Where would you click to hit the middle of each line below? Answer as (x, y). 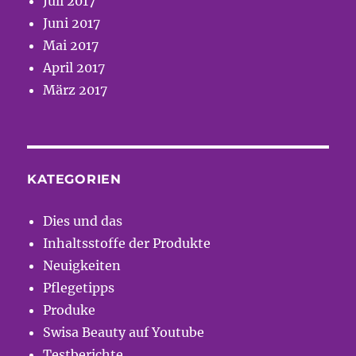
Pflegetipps (79, 288)
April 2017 (74, 68)
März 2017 (75, 90)
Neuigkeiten (82, 266)
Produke (70, 310)
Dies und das (83, 221)
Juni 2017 (72, 23)
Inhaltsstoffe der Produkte (127, 244)
